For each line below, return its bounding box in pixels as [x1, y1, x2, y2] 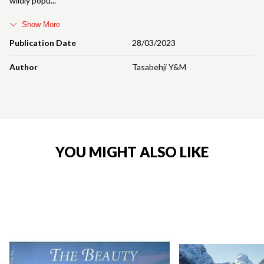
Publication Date [9, 37, 76, 48]
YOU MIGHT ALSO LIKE [55, 143, 209, 160]
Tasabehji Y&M [132, 61, 186, 72]
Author [9, 61, 38, 72]
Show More [22, 19, 60, 29]
